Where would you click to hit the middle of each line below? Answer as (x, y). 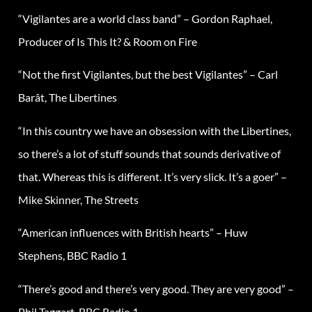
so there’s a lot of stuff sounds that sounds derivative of (149, 153)
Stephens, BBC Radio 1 (72, 256)
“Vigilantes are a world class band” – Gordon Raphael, (145, 19)
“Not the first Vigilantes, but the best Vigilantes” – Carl (148, 75)
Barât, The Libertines (68, 97)
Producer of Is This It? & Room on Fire (108, 42)
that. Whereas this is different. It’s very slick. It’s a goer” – (153, 176)
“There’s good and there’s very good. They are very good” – (156, 288)
